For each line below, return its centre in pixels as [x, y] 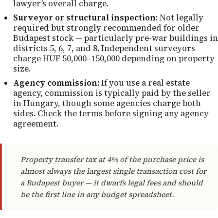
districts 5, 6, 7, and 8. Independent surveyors [104, 48]
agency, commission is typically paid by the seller [112, 93]
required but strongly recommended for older [106, 28]
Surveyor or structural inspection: [85, 18]
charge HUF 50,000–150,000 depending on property [114, 58]
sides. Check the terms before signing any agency [111, 113]
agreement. [36, 124]
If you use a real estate [144, 83]
